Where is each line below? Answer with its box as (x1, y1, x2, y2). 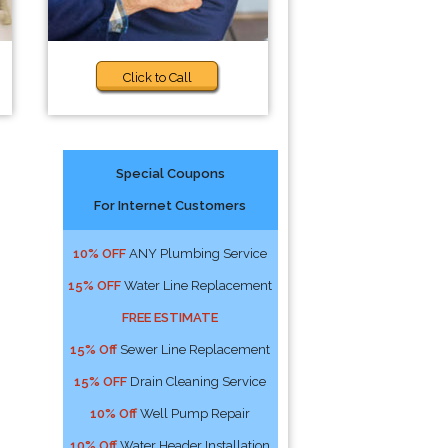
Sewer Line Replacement (117, 342, 271, 357)
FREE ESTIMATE (122, 310, 219, 325)
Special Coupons (115, 166, 225, 181)
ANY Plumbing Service (126, 246, 268, 261)
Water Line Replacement (121, 278, 273, 293)
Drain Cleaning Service (127, 374, 267, 389)
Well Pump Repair (137, 406, 251, 421)
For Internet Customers (94, 198, 247, 213)
